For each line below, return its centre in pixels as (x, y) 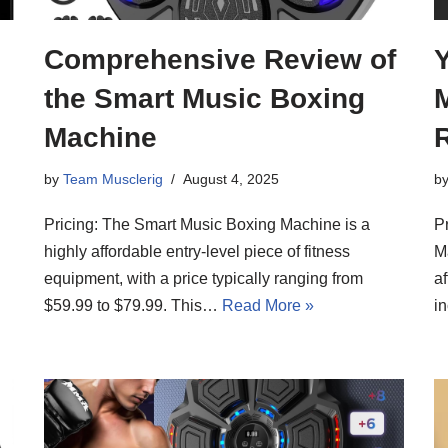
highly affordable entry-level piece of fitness (197, 251)
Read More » (268, 305)
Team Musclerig (113, 178)
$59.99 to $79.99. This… (133, 305)
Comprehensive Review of (220, 59)
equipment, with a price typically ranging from (203, 278)
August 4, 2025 (231, 178)
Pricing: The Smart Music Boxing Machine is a (207, 224)
